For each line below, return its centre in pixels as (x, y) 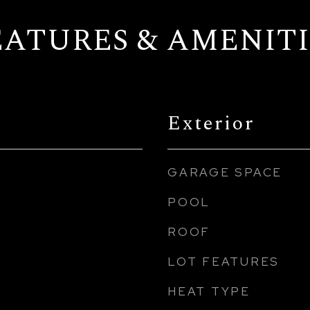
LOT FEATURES (224, 262)
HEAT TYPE (209, 291)
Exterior (211, 123)
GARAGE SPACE (225, 172)
